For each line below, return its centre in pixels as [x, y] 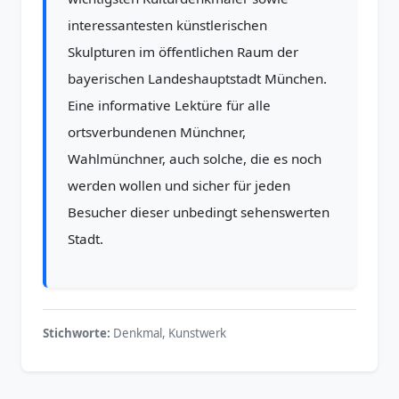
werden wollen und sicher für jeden [179, 185]
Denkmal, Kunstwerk [170, 333]
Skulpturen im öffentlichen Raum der [183, 52]
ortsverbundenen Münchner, [157, 132]
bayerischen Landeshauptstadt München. [197, 78]
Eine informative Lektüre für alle [169, 105]
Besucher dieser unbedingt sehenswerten [199, 212]
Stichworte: [77, 333]
